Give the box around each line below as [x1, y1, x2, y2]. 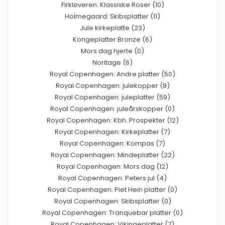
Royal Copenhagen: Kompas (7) [60, 138, 165, 148]
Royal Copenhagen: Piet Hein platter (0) [48, 184, 177, 194]
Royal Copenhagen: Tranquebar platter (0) [42, 207, 183, 217]
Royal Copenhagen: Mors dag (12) [57, 161, 168, 171]
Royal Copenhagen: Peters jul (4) [58, 173, 167, 183]
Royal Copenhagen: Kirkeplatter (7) [55, 127, 170, 137]
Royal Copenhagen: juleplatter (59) [55, 92, 170, 102]
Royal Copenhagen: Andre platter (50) [50, 69, 175, 79]
